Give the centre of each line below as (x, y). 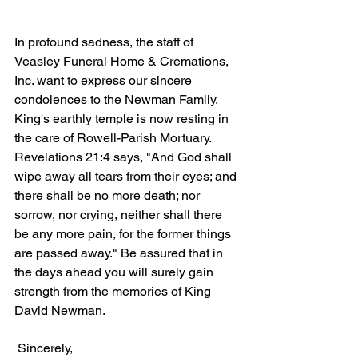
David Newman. (60, 311)
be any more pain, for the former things (124, 234)
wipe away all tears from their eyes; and (127, 177)
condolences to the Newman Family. (117, 100)
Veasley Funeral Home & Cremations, (123, 62)
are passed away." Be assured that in (120, 253)
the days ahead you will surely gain (115, 272)
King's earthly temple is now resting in (123, 119)
